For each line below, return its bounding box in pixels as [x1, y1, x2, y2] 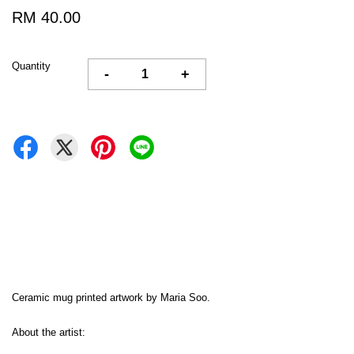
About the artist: [12, 326, 85, 338]
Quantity [12, 59, 51, 72]
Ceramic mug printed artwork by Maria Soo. [12, 291, 210, 303]
